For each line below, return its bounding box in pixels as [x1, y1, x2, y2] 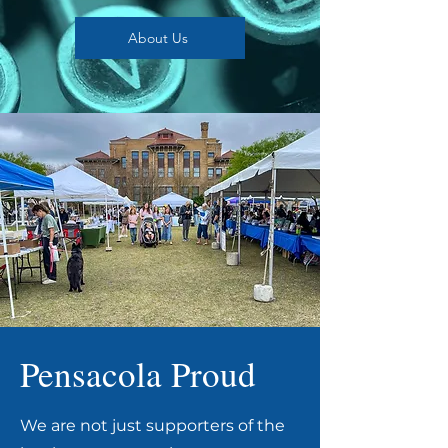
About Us [128, 29, 188, 47]
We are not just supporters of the [20, 416, 285, 435]
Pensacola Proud [20, 350, 256, 397]
